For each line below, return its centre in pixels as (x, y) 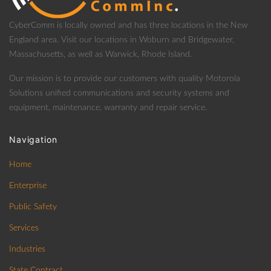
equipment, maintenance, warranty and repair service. (108, 108)
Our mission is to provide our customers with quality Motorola (125, 79)
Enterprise (28, 186)
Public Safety (33, 207)
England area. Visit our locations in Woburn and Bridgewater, (122, 40)
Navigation (33, 140)
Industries (27, 250)
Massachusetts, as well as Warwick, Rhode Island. (100, 55)
